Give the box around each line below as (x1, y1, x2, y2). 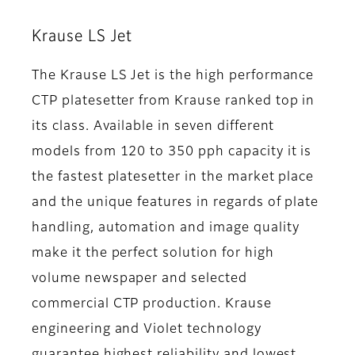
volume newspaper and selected (32, 273, 247, 286)
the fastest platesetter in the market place (32, 171, 315, 185)
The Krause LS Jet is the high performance (32, 70, 315, 83)
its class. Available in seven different (32, 120, 275, 134)
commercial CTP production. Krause (32, 298, 272, 311)
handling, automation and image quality (32, 222, 300, 235)
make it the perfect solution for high (32, 247, 274, 261)
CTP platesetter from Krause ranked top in (32, 95, 315, 109)
